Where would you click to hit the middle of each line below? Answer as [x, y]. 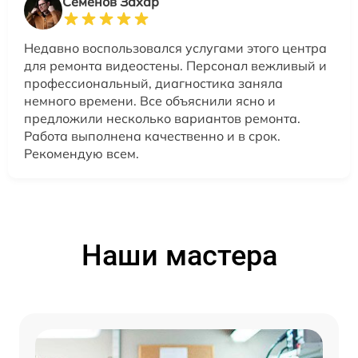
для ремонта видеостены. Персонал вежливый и [175, 66]
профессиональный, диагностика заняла [153, 84]
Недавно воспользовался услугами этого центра [175, 48]
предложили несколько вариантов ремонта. [162, 119]
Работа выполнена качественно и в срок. [152, 136]
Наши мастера [179, 256]
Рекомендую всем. [82, 154]
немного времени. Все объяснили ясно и [150, 101]
